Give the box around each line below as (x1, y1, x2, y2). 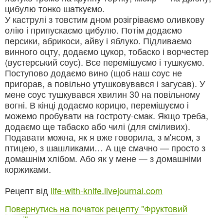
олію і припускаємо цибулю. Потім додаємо (5, 23, 182, 36)
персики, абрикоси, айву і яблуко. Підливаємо (5, 34, 192, 47)
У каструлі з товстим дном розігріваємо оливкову (5, 13, 204, 26)
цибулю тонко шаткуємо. (5, 2, 105, 15)
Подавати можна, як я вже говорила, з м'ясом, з (5, 130, 200, 144)
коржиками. (5, 163, 51, 176)
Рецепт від (5, 184, 51, 197)
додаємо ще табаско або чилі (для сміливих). (5, 120, 190, 133)
